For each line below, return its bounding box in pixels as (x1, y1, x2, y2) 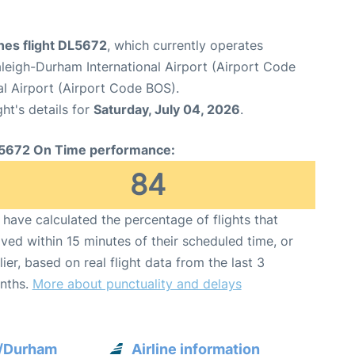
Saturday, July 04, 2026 (94, 101, 240, 117)
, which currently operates (107, 36, 263, 53)
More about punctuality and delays (32, 275, 242, 292)
